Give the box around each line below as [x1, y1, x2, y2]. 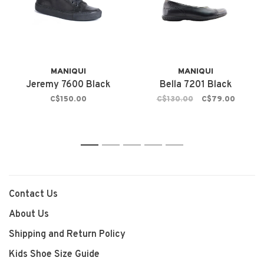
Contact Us [9, 188, 58, 200]
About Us [9, 208, 49, 220]
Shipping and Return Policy [9, 228, 126, 240]
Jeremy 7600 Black [26, 79, 111, 91]
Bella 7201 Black [159, 79, 232, 91]
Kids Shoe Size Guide [9, 248, 100, 260]
